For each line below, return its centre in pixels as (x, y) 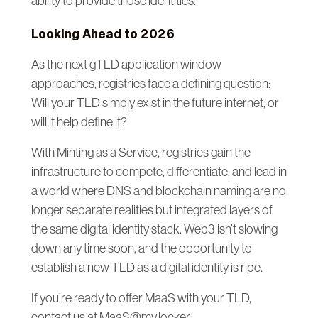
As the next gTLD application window (126, 64)
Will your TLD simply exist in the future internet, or (155, 103)
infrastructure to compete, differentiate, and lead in (159, 171)
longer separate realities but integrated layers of (152, 210)
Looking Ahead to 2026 (103, 34)
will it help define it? (79, 122)
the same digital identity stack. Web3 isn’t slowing (154, 229)
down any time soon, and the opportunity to (142, 248)
